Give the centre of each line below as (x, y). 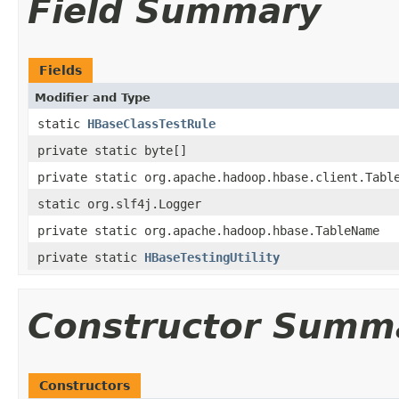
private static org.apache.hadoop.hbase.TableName (208, 230)
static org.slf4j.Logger (119, 204)
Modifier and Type (93, 97)
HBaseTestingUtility (212, 257)
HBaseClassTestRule (151, 123)
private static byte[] (112, 150)
